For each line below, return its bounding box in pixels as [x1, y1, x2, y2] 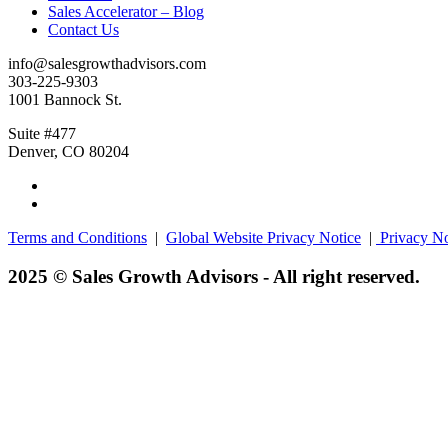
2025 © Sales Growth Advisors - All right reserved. [8, 265, 420, 287]
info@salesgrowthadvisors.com [8, 54, 206, 72]
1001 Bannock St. [8, 90, 122, 108]
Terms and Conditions [8, 228, 147, 246]
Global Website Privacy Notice [166, 228, 361, 246]
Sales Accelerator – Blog [48, 2, 204, 20]
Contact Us [48, 20, 119, 38]
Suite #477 [8, 124, 76, 142]
